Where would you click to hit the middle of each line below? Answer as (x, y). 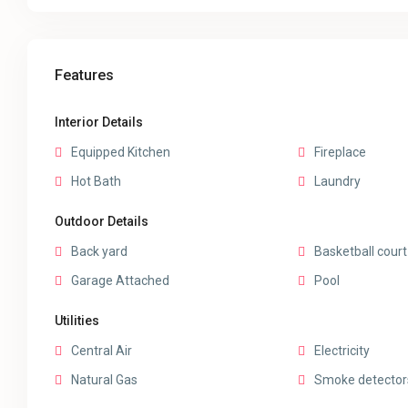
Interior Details (99, 122)
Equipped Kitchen (121, 153)
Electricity (342, 351)
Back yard (100, 252)
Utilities (77, 321)
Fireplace (340, 153)
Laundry (337, 182)
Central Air (102, 351)
